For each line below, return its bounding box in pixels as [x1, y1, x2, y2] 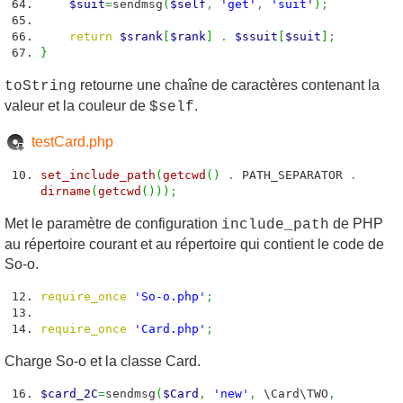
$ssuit [235, 30, 278, 43]
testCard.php [31, 134, 113, 149]
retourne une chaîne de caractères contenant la [76, 77, 380, 93]
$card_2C [40, 387, 98, 400]
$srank [120, 30, 163, 43]
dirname [40, 184, 91, 198]
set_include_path [40, 168, 156, 182]
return [69, 30, 112, 43]
